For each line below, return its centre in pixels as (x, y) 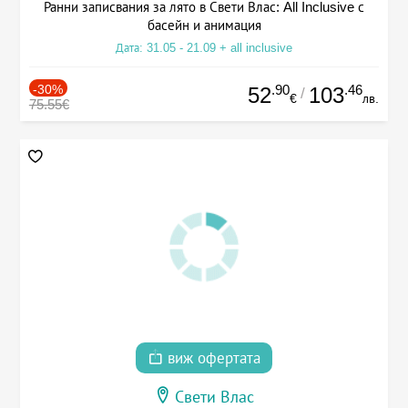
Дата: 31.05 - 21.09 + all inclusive (204, 48)
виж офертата (212, 359)
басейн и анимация (204, 25)
